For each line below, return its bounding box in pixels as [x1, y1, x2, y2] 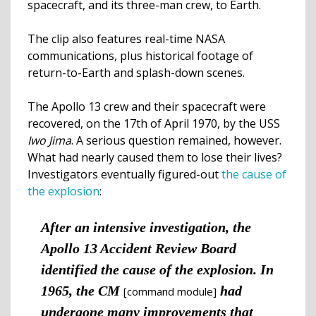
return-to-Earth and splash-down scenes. [28, 64, 248, 80]
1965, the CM [40, 282, 123, 298]
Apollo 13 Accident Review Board [40, 240, 236, 256]
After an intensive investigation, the [40, 219, 251, 235]
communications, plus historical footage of [28, 47, 253, 63]
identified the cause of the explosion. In [40, 261, 274, 277]
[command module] [123, 284, 217, 298]
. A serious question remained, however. [71, 132, 281, 148]
